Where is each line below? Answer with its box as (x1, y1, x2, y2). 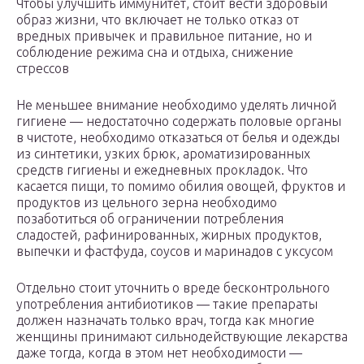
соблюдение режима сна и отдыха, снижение (16, 45, 293, 60)
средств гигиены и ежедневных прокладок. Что (16, 162, 308, 178)
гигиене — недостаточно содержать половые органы (16, 114, 341, 129)
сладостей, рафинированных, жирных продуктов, (16, 227, 322, 243)
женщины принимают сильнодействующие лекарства (16, 329, 348, 344)
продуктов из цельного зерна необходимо (16, 195, 277, 210)
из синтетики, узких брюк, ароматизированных (16, 146, 310, 162)
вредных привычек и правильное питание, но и (16, 28, 312, 44)
